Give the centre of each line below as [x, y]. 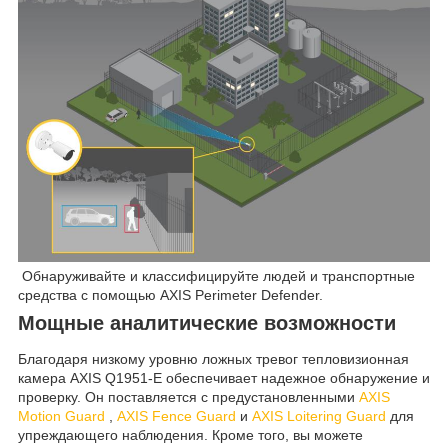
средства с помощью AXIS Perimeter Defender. [170, 295]
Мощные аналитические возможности [207, 323]
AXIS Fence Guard [176, 416]
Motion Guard [61, 416]
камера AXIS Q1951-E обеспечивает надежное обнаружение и [224, 378]
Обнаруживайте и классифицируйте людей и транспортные [216, 276]
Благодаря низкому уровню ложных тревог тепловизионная [213, 359]
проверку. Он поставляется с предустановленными [188, 397]
